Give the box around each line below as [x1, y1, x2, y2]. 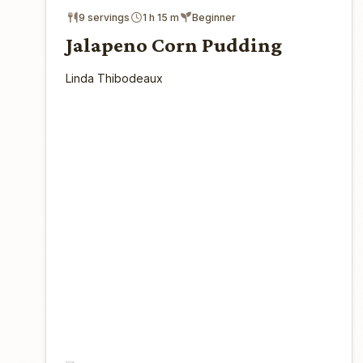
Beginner [192, 11, 236, 23]
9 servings [79, 11, 130, 23]
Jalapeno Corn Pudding [66, 32, 282, 57]
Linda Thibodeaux [66, 70, 163, 85]
